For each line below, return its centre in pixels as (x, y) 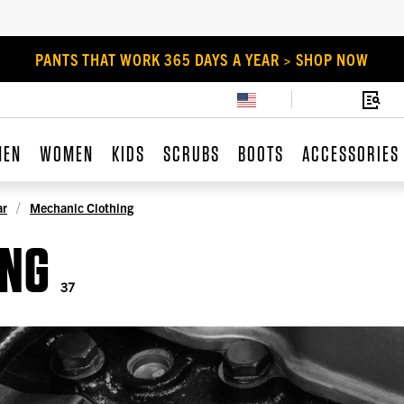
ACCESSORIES (350, 154)
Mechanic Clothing (82, 207)
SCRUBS (191, 154)
